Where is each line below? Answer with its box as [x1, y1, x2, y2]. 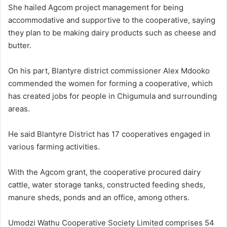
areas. [8, 103, 30, 113]
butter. [8, 40, 31, 50]
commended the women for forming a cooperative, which [8, 78, 213, 88]
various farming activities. [8, 141, 100, 152]
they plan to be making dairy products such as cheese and [8, 27, 216, 37]
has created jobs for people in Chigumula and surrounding [8, 91, 217, 101]
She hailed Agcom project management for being [8, 2, 183, 12]
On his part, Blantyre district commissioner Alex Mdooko [8, 65, 210, 75]
